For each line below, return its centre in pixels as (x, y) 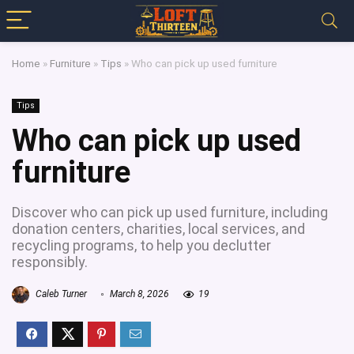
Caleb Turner (60, 294)
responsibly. (50, 262)
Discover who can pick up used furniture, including (170, 212)
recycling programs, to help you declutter (141, 245)
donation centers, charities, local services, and (158, 229)
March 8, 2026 (138, 294)
